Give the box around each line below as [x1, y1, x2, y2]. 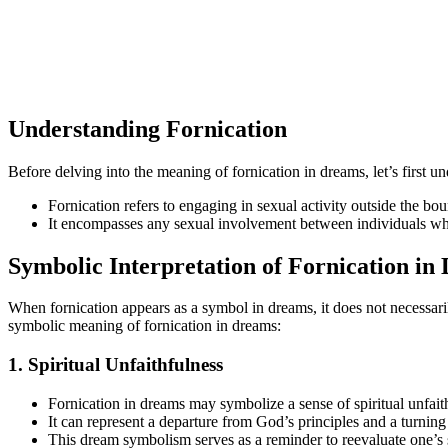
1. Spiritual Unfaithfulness [8, 354, 223, 376]
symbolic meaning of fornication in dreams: [8, 317, 281, 335]
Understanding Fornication [8, 115, 287, 142]
